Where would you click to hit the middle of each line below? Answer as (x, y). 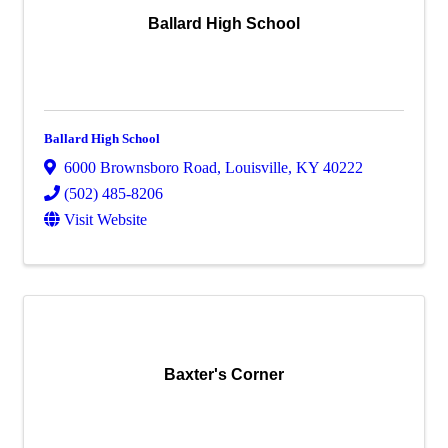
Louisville (256, 168)
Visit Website (105, 220)
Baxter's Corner (224, 375)
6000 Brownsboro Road (140, 168)
